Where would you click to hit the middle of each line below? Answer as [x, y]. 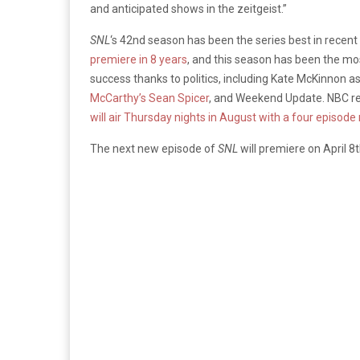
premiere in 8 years [139, 59]
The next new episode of [154, 148]
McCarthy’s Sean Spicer [149, 98]
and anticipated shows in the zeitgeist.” [188, 8]
